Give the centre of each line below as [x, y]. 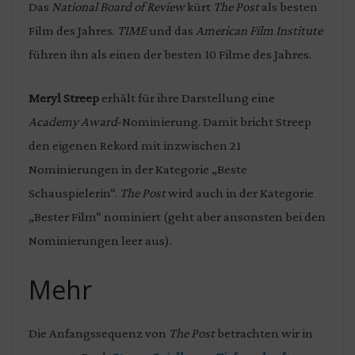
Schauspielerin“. [74, 193]
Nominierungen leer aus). [100, 241]
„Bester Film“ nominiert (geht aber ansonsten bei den [177, 217]
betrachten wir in [264, 333]
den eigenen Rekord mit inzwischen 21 [135, 146]
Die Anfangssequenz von [99, 333]
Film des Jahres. [73, 30]
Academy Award [73, 122]
